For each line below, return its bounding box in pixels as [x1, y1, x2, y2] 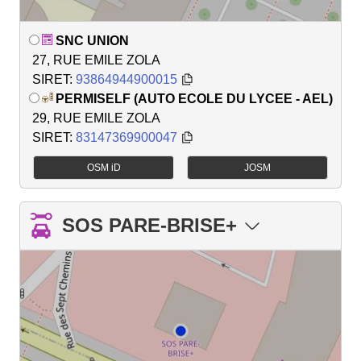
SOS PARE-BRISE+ [62, 214, 237, 237]
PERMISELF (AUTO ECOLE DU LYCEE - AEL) [56, 92, 333, 106]
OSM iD [86, 162, 121, 174]
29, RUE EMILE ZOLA [32, 111, 160, 126]
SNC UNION [56, 34, 129, 48]
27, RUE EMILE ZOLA [32, 53, 160, 68]
